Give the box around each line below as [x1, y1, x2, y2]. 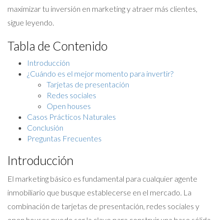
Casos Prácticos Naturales [27, 112, 116, 121]
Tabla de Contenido [7, 38, 108, 53]
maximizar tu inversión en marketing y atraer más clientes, [7, 4, 197, 13]
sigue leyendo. [7, 18, 54, 27]
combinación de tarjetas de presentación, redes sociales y [7, 201, 199, 211]
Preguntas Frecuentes [27, 134, 102, 143]
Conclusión [27, 123, 63, 132]
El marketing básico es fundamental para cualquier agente [7, 174, 197, 183]
